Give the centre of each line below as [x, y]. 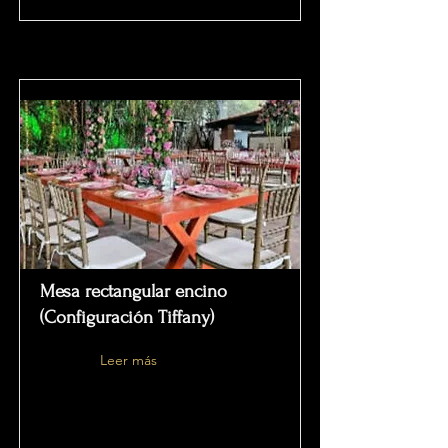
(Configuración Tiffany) [127, 317]
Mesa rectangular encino [133, 291]
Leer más [128, 360]
